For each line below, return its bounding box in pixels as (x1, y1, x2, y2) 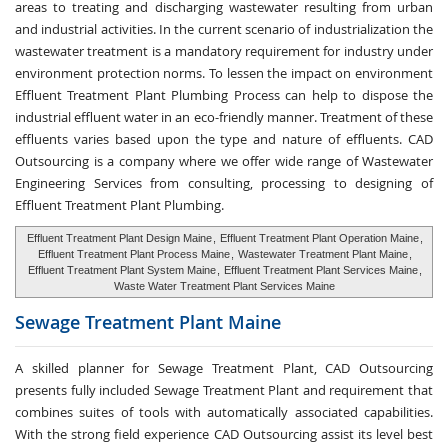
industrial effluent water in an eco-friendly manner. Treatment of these (15, 108, 433, 126)
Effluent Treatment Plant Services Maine (220, 264, 418, 276)
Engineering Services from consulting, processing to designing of (15, 174, 433, 192)
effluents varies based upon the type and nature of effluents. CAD (15, 130, 433, 148)
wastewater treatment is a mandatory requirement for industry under (15, 42, 433, 60)
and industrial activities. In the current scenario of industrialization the (15, 20, 433, 38)
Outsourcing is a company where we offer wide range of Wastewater (15, 152, 433, 170)
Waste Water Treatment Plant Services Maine (113, 280, 335, 292)
